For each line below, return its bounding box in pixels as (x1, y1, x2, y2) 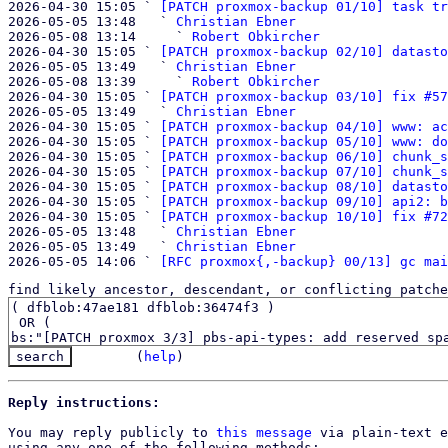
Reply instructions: (8, 395, 160, 410)
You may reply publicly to (8, 425, 216, 440)
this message (216, 425, 312, 440)
